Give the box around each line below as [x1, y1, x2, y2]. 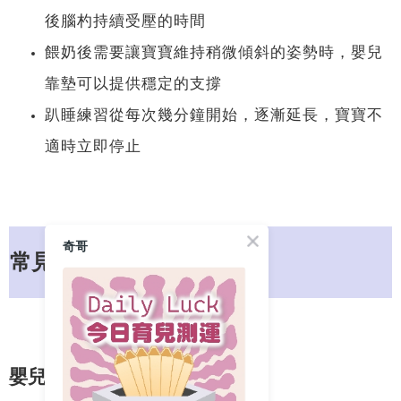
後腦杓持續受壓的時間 [45, 12, 206, 30]
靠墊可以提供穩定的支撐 [45, 74, 222, 93]
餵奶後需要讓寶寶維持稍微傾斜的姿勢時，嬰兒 [45, 43, 383, 62]
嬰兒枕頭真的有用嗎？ [9, 365, 197, 388]
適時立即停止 [45, 137, 141, 156]
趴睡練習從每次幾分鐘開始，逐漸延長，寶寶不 [45, 106, 383, 124]
